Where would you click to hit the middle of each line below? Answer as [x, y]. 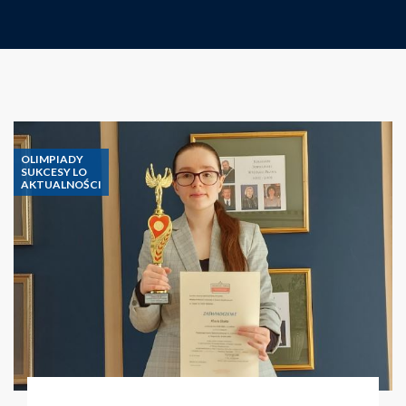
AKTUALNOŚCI [61, 184]
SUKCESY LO [54, 171]
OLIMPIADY [52, 159]
